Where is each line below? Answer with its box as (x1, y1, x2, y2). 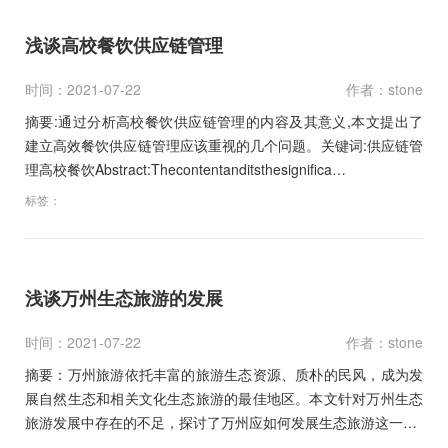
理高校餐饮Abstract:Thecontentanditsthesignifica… (25, 158, 346, 179)
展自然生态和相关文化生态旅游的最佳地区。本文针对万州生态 (25, 387, 423, 408)
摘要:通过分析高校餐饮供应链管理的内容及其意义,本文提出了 (25, 110, 423, 131)
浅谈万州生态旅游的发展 (25, 284, 223, 311)
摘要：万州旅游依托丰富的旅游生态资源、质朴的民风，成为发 (25, 363, 423, 384)
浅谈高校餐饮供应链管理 (25, 31, 223, 58)
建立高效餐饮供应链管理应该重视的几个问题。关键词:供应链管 (25, 134, 423, 155)
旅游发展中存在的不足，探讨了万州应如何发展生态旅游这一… (25, 411, 417, 432)
